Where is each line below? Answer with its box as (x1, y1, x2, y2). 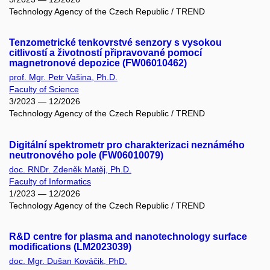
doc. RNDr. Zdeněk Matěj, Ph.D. (9, 164, 131, 174)
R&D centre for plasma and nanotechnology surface (9, 231, 247, 242)
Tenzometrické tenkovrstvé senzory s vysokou (9, 37, 222, 48)
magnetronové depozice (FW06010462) (9, 58, 187, 69)
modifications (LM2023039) (9, 242, 131, 253)
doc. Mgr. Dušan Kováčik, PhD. (9, 256, 127, 266)
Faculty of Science (9, 84, 79, 95)
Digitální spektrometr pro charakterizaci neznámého (9, 139, 245, 150)
